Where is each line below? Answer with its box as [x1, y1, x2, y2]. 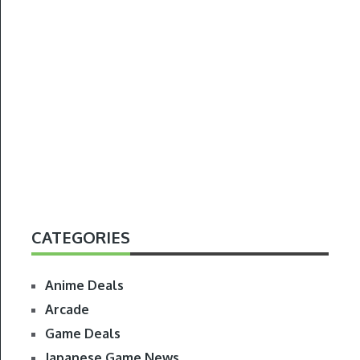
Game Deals [44, 325, 121, 342]
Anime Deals [44, 276, 124, 293]
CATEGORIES [31, 226, 130, 247]
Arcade [44, 301, 89, 317]
